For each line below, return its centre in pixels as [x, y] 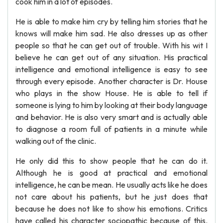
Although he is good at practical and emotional [111, 173]
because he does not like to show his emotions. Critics [111, 209]
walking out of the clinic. [56, 141]
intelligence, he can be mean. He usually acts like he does [111, 185]
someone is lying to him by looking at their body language [111, 105]
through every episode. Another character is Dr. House [111, 81]
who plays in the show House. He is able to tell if [111, 93]
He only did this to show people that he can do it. [111, 161]
